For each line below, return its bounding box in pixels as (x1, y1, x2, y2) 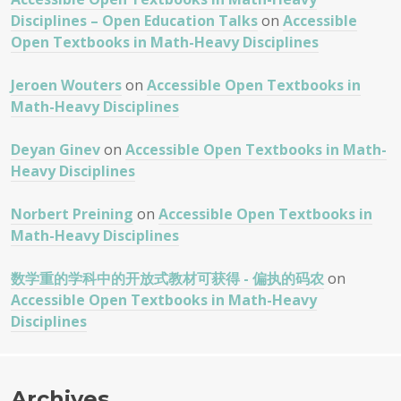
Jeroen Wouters (11, 74, 122, 95)
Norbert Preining (11, 203, 133, 224)
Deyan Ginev (11, 139, 100, 159)
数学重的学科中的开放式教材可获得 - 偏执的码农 (11, 268, 324, 288)
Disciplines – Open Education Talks (11, 10, 258, 30)
